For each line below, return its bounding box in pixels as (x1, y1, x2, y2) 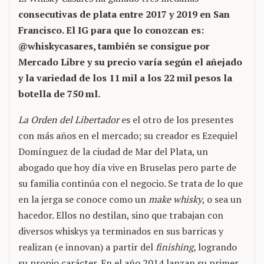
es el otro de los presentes (119, 113, 233, 126)
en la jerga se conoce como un (18, 193, 148, 206)
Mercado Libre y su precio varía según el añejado (18, 55, 242, 68)
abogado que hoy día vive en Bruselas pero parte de (18, 161, 236, 174)
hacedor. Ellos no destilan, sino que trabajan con (18, 209, 223, 222)
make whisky (148, 193, 202, 206)
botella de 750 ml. (18, 87, 100, 100)
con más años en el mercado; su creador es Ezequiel (18, 129, 237, 142)
